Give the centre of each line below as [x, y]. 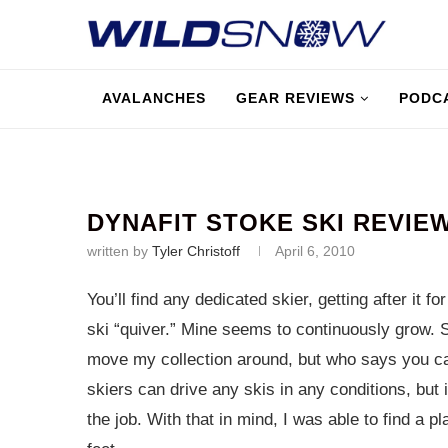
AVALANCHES [154, 98]
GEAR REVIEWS [295, 98]
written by [119, 251]
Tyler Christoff [196, 251]
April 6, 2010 [315, 251]
